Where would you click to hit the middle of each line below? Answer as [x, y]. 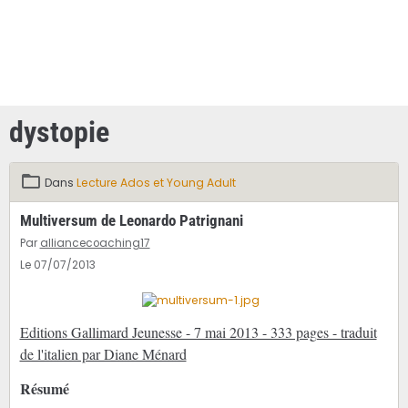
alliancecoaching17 [95, 244]
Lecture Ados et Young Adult [156, 183]
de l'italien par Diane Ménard [103, 354]
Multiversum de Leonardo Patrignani [131, 221]
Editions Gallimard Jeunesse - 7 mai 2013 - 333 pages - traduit [198, 332]
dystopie [59, 132]
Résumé [44, 389]
